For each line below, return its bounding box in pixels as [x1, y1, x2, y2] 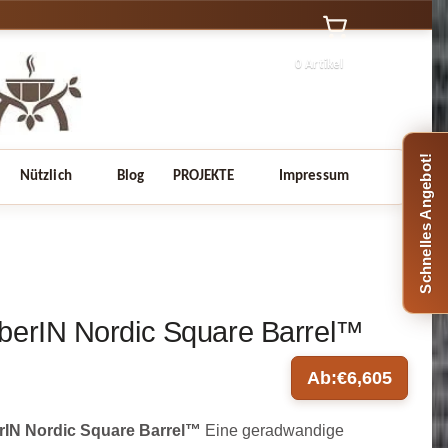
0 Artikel [294, 57, 344, 71]
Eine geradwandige [200, 422, 344, 440]
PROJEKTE [172, 168, 234, 184]
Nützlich [19, 168, 72, 184]
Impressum [278, 168, 350, 184]
